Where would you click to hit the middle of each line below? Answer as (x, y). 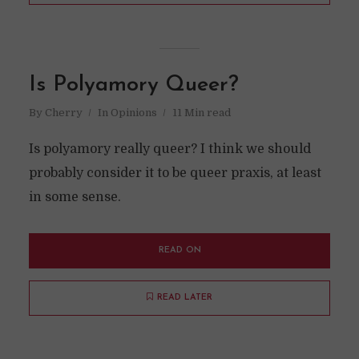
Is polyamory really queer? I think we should (169, 149)
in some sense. (75, 197)
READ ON (179, 250)
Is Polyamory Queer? (133, 85)
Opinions (133, 113)
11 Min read (201, 113)
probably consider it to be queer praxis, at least (175, 173)
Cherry (63, 113)
